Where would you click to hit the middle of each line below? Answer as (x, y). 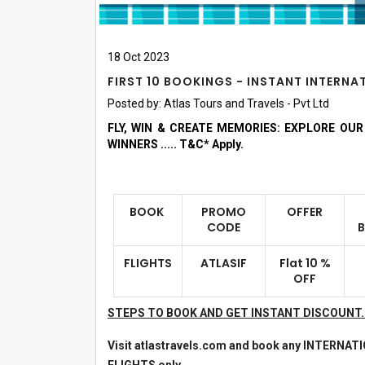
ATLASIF (224, 263)
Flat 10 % (305, 263)
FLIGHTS (148, 263)
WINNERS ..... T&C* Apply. (178, 144)
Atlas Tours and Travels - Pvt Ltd (246, 103)
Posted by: (134, 103)
